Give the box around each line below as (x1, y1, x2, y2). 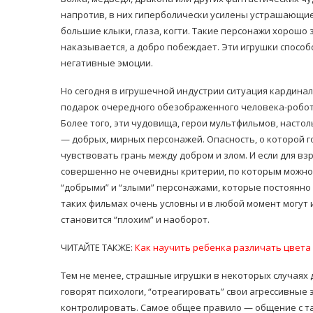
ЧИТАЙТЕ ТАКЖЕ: (61, 241, 135, 254)
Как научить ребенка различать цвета (135, 241, 311, 254)
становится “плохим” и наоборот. (61, 213, 210, 226)
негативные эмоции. (61, 57, 153, 69)
